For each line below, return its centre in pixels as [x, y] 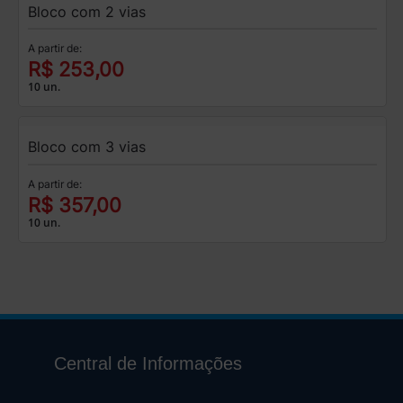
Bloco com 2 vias [86, 11]
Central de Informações [148, 364]
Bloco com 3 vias [86, 147]
